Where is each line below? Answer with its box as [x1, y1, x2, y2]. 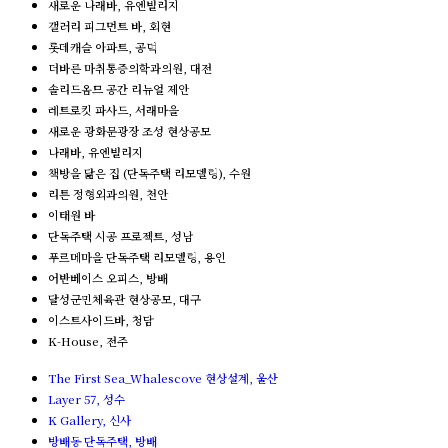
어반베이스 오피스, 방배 [48, 270, 168, 286]
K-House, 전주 [48, 333, 128, 349]
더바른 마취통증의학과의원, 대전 [48, 60, 212, 76]
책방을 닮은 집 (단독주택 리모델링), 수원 [48, 165, 251, 181]
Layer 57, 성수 [48, 391, 125, 407]
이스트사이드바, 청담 [48, 312, 154, 328]
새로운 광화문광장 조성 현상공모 [48, 123, 211, 139]
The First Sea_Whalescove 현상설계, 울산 [48, 370, 278, 386]
